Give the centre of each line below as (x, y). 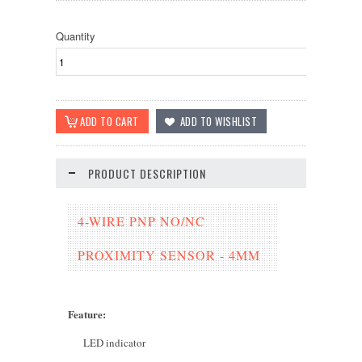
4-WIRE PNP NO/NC (141, 221)
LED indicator (114, 343)
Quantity (76, 36)
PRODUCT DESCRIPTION (147, 173)
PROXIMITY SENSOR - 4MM (169, 255)
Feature (85, 314)
